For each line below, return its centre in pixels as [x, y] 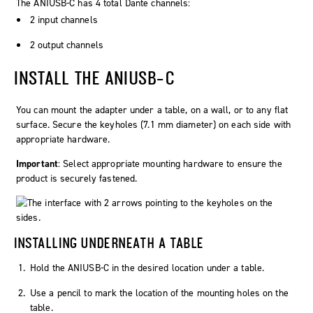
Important [37, 164]
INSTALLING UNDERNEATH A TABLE [109, 243]
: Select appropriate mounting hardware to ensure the [170, 164]
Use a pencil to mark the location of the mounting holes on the [159, 293]
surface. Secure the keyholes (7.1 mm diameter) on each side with [154, 125]
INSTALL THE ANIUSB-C [95, 78]
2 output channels [67, 45]
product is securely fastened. [77, 179]
